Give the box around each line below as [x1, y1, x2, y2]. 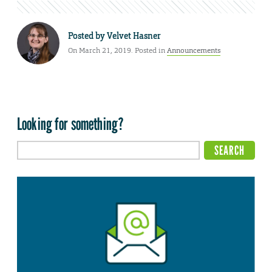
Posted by [68, 30, 107, 41]
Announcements [167, 45, 220, 55]
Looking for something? [17, 114, 124, 135]
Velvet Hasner [107, 30, 161, 41]
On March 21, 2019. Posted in [68, 45, 167, 55]
